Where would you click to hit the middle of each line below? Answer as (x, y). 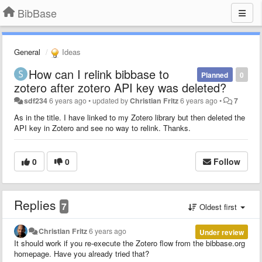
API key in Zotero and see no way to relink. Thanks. (102, 127)
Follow (227, 161)
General (27, 52)
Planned (215, 75)
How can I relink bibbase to (99, 74)
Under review (221, 232)
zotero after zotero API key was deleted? (120, 87)
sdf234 (36, 100)
